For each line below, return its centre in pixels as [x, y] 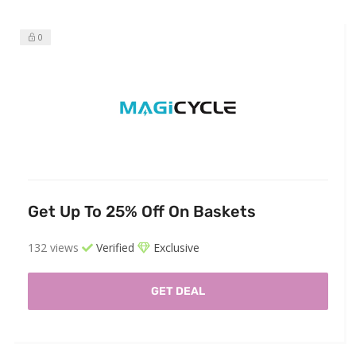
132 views [53, 248]
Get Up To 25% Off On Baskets [142, 212]
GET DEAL [178, 292]
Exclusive [175, 248]
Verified [114, 248]
